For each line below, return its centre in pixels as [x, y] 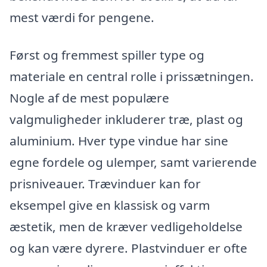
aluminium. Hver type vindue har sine [119, 141]
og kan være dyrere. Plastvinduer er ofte [128, 248]
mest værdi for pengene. [82, 17]
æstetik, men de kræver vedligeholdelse [126, 227]
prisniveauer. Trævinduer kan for [105, 184]
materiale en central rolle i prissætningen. [132, 77]
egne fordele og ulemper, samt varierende [133, 162]
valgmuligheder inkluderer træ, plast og [126, 119]
